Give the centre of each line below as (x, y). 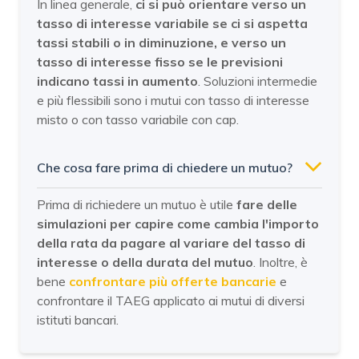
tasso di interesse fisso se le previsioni (160, 61)
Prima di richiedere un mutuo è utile (137, 204)
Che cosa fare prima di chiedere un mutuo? (165, 167)
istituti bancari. (78, 319)
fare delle (267, 204)
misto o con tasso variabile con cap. (139, 119)
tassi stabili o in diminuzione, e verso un (161, 42)
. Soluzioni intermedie (258, 81)
